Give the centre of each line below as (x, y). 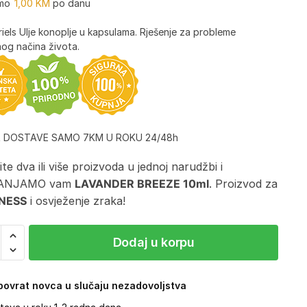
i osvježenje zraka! (76, 200)
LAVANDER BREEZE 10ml (142, 183)
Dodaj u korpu (153, 243)
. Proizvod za (244, 183)
